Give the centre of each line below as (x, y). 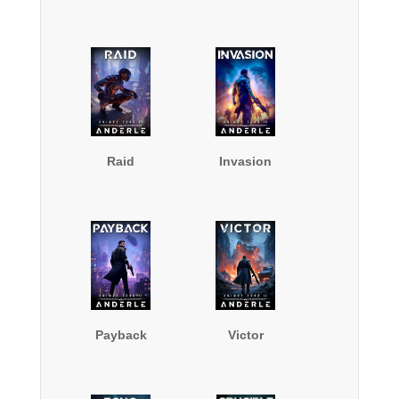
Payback (121, 335)
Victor (245, 335)
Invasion (246, 162)
